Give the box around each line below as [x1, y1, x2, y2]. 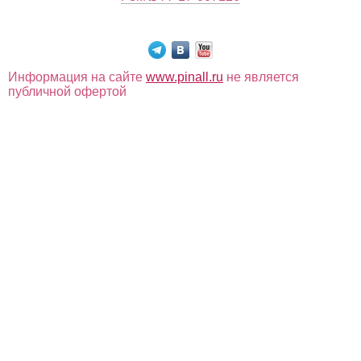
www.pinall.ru [146, 70, 223, 84]
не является [223, 70, 299, 84]
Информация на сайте [8, 70, 146, 84]
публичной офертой [8, 85, 127, 98]
